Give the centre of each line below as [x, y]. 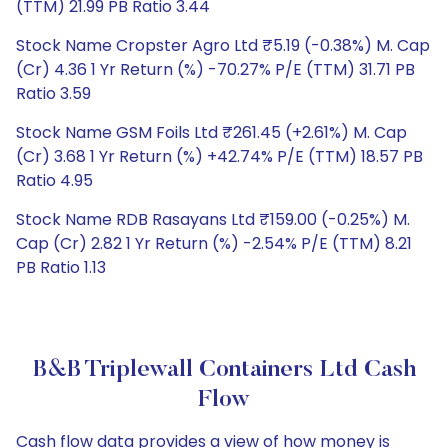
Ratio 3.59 [53, 93]
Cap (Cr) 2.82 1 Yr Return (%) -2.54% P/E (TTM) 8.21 [214, 243]
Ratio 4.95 [54, 180]
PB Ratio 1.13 [61, 267]
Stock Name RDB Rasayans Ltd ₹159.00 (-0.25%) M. [213, 219]
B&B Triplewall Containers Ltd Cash [224, 370]
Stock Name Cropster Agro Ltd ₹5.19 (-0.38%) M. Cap [223, 45]
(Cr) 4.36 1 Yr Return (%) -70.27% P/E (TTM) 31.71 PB [215, 69]
